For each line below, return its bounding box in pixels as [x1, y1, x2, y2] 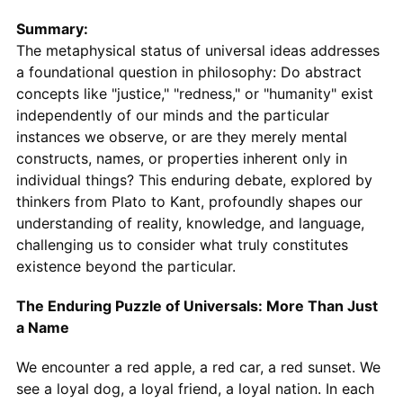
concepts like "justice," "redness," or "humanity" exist [15, 84, 373, 103]
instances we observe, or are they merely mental [15, 127, 347, 146]
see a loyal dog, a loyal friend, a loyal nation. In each [15, 379, 374, 398]
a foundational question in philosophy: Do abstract [15, 62, 362, 81]
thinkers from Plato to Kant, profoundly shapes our [15, 192, 363, 210]
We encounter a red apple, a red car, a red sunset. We [15, 357, 381, 376]
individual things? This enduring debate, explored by [15, 170, 372, 189]
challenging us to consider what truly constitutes [15, 235, 348, 254]
